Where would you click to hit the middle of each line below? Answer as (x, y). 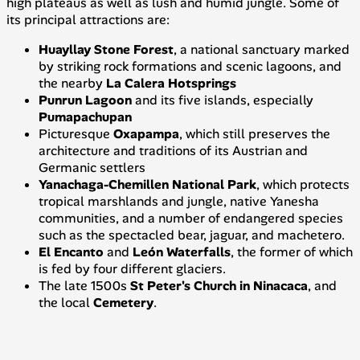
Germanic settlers (92, 167)
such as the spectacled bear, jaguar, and (158, 235)
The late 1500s (84, 285)
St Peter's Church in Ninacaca (219, 285)
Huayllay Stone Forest (106, 49)
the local (66, 302)
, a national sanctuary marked (262, 49)
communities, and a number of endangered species (191, 218)
